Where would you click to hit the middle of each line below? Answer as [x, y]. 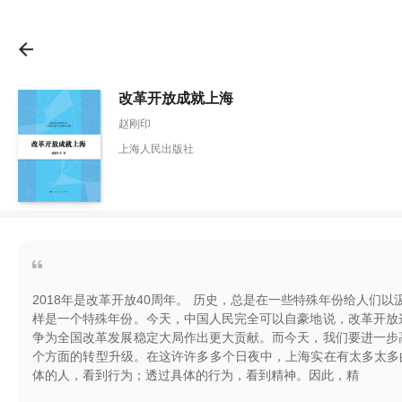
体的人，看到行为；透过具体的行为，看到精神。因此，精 [196, 376]
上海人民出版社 [156, 149]
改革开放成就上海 [176, 98]
